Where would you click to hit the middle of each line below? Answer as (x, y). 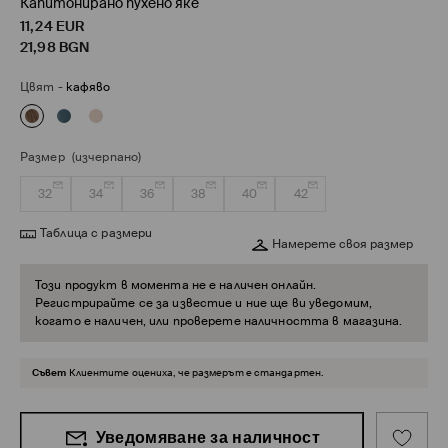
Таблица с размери (96, 233)
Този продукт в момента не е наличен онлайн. (176, 285)
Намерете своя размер (342, 244)
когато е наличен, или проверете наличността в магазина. (219, 321)
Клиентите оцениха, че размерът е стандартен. (196, 373)
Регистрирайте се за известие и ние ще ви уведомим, (203, 303)
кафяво (88, 87)
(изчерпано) (106, 157)
